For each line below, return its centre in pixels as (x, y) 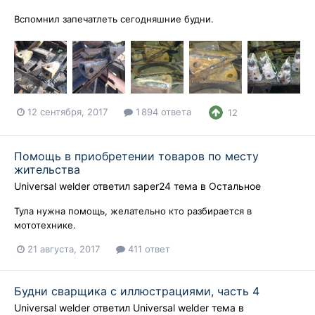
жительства (47, 169)
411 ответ (148, 249)
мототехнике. (45, 225)
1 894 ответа (162, 112)
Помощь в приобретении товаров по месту (136, 156)
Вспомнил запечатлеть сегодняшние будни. (114, 19)
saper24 (152, 186)
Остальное (235, 186)
